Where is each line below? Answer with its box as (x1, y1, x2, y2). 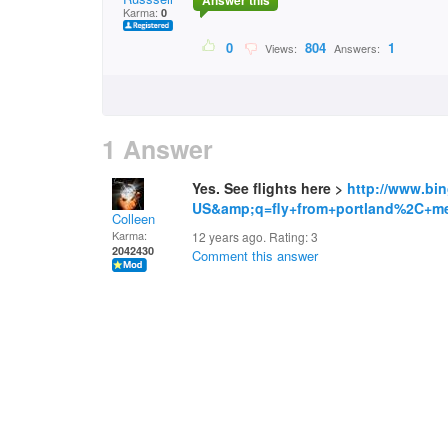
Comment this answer (192, 246, 318, 265)
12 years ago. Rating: (192, 228, 311, 245)
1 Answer (102, 131, 213, 167)
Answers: (331, 40, 383, 57)
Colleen (112, 209, 155, 228)
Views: (259, 40, 300, 57)
